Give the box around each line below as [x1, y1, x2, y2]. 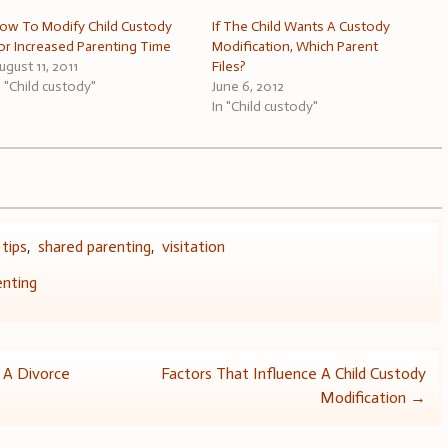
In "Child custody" [212, 97, 319, 115]
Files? [212, 57, 247, 75]
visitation [162, 236, 226, 256]
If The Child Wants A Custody [212, 17, 391, 35]
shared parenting [38, 236, 152, 256]
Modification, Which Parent [212, 37, 379, 55]
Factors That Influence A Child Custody [160, 364, 426, 384]
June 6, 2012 [212, 77, 285, 95]
